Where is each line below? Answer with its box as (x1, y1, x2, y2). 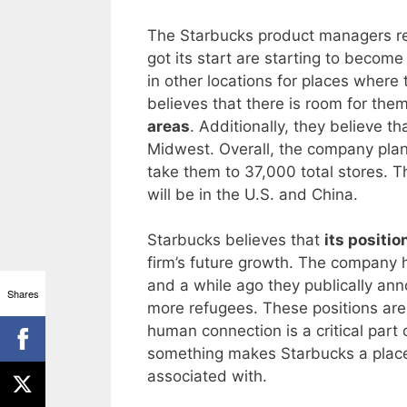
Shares (6, 285, 39, 301)
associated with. (147, 367, 267, 386)
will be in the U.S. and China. (147, 184, 358, 203)
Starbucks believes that (147, 231, 324, 250)
